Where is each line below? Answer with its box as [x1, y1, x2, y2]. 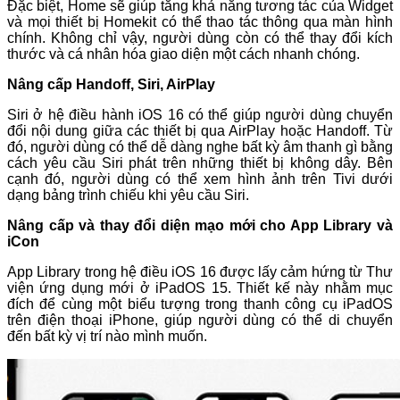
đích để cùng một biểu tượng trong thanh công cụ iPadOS [7, 296, 393, 312]
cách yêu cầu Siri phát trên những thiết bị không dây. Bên [7, 155, 393, 171]
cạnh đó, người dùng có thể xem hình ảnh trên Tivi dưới [7, 171, 393, 187]
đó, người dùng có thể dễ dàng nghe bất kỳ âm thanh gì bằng [7, 139, 393, 155]
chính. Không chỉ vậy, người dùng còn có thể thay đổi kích [7, 30, 393, 46]
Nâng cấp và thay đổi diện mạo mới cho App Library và [7, 218, 393, 234]
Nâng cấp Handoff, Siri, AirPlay [7, 77, 215, 93]
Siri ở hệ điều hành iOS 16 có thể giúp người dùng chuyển [7, 107, 393, 123]
